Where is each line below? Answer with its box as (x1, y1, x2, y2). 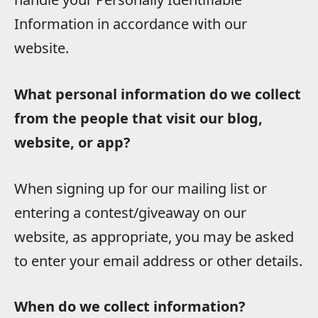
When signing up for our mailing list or (14, 178, 267, 198)
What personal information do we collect (14, 84, 301, 104)
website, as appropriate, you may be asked (14, 226, 294, 246)
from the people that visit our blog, (14, 108, 263, 128)
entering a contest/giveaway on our (14, 202, 246, 222)
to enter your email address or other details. (14, 251, 302, 270)
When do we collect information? (14, 297, 246, 317)
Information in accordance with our (14, 14, 247, 33)
